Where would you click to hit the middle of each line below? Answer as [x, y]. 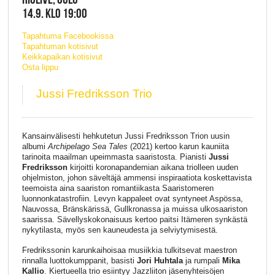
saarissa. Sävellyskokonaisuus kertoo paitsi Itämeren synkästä [134, 219]
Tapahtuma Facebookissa [68, 36]
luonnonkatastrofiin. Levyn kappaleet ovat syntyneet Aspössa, [132, 198]
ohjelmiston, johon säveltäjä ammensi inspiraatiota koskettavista [137, 177]
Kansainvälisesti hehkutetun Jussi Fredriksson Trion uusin [126, 136]
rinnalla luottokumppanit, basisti [79, 261]
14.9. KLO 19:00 [54, 14]
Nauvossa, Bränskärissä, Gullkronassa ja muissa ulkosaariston [134, 209]
